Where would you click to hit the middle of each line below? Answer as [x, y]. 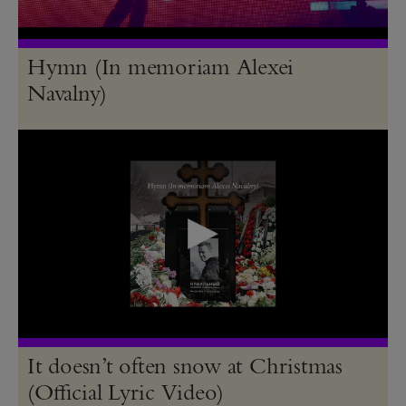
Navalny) [68, 92]
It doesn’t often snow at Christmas [185, 365]
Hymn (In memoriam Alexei [161, 66]
